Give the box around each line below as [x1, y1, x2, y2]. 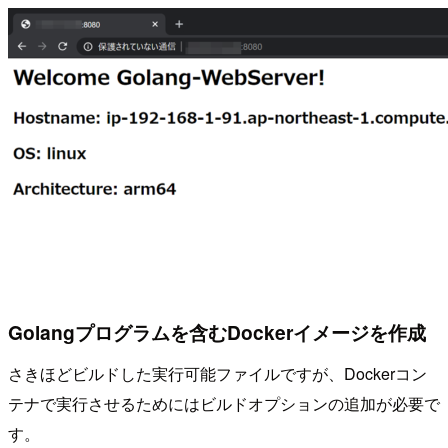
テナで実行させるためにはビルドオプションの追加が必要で [8, 392, 440, 416]
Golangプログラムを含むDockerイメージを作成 [8, 317, 426, 346]
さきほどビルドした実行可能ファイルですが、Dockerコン [8, 362, 427, 386]
